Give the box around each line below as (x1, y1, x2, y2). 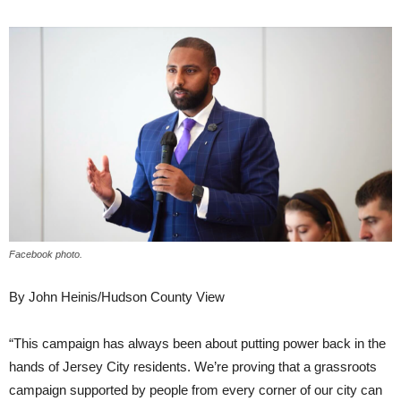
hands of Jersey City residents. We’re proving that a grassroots (9, 359, 377, 375)
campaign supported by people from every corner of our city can (9, 382, 382, 398)
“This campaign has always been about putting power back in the (9, 336, 386, 352)
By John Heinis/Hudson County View (9, 289, 225, 305)
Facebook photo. (9, 249, 82, 260)
